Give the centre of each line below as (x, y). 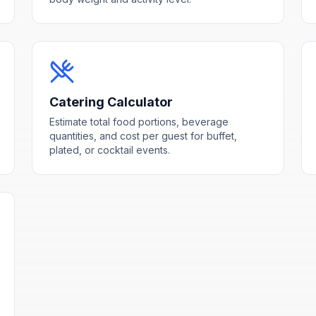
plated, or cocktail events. (110, 150)
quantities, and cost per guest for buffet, (144, 135)
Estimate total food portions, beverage (139, 121)
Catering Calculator (111, 102)
